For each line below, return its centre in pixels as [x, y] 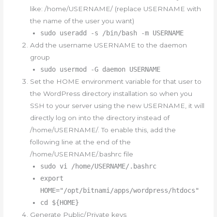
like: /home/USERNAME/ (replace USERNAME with [116, 9]
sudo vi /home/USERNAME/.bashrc [98, 166]
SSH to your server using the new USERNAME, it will [117, 106]
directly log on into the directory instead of [100, 118]
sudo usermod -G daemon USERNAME [100, 70]
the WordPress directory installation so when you [111, 94]
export [52, 178]
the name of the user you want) [82, 21]
